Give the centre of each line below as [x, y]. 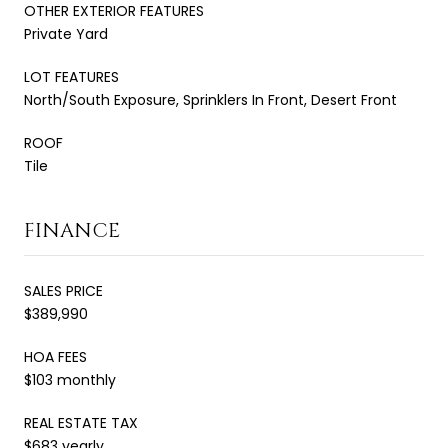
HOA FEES [55, 356]
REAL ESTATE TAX [81, 422]
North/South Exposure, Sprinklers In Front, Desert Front [210, 99]
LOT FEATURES [71, 76]
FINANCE [72, 230]
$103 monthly [70, 379]
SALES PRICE [63, 290]
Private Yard [66, 33]
